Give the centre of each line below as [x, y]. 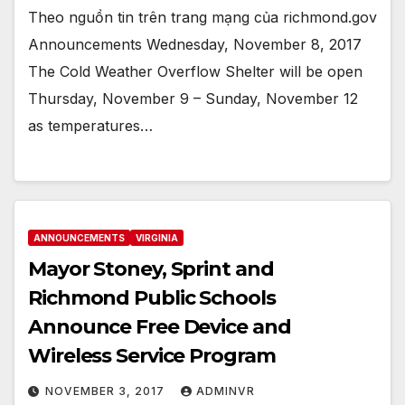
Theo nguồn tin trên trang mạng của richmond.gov [202, 17]
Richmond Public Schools [152, 298]
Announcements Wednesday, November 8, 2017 [195, 44]
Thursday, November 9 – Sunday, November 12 [193, 98]
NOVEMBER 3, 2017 [107, 391]
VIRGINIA [157, 238]
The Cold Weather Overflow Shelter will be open [195, 71]
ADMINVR [226, 391]
